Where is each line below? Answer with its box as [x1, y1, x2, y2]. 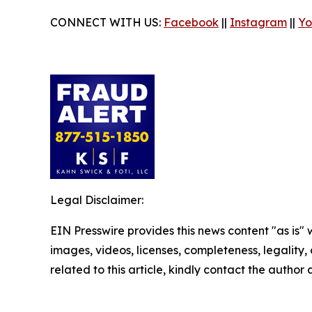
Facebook [164, 15, 219, 29]
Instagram [230, 15, 287, 29]
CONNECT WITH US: [50, 15, 164, 29]
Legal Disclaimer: [50, 193, 143, 207]
